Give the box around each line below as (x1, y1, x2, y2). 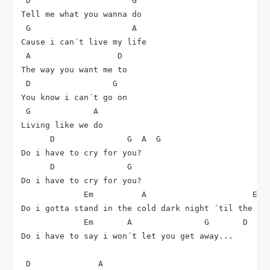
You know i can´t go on (21, 93, 128, 102)
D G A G (21, 134, 162, 143)
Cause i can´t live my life (21, 37, 147, 46)
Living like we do (21, 121, 104, 130)
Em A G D (21, 218, 248, 227)
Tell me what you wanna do (21, 10, 142, 19)
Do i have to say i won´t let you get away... (21, 231, 234, 240)
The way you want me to (21, 65, 128, 74)
